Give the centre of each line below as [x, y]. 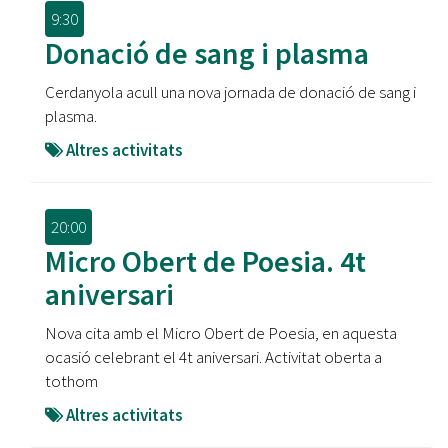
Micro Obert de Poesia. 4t [205, 261]
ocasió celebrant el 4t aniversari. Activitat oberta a [213, 357]
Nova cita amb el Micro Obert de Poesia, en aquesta [221, 333]
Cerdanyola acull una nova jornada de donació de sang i [230, 92]
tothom [71, 381]
